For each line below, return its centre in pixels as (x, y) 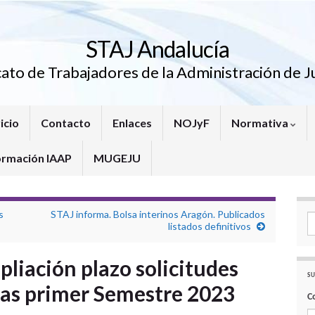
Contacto (66, 123)
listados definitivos (210, 226)
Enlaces (132, 123)
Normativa (261, 123)
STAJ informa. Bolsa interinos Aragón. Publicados (158, 214)
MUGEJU (117, 158)
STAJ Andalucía (157, 49)
